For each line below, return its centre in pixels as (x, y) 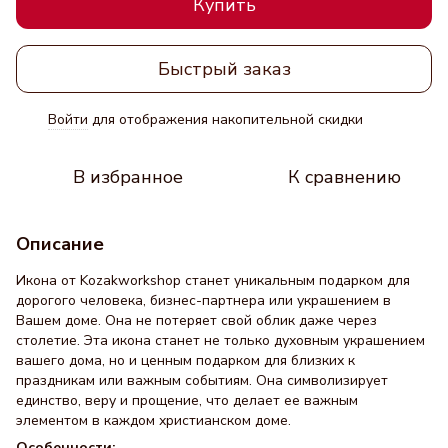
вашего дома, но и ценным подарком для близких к (185, 360)
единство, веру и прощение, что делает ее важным (187, 400)
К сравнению (344, 177)
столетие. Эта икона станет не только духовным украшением (220, 340)
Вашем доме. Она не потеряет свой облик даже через (196, 320)
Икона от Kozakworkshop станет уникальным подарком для (213, 280)
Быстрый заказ (224, 68)
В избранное (128, 177)
